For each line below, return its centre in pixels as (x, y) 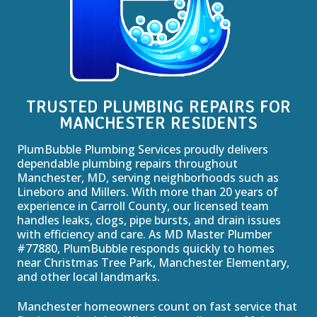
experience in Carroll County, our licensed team (143, 206)
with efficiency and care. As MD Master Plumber (144, 234)
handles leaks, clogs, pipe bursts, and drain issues (149, 220)
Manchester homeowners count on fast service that (157, 306)
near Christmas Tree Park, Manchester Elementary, (153, 262)
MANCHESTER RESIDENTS (158, 122)
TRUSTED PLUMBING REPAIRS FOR (158, 106)
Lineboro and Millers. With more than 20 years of (148, 191)
